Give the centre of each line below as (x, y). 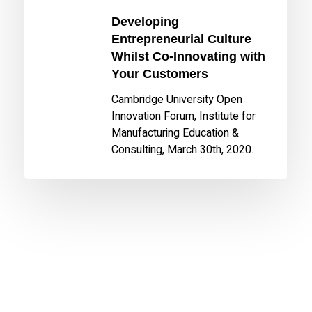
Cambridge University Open (177, 99)
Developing (146, 21)
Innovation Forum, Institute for (184, 116)
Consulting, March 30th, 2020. (183, 149)
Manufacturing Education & (175, 133)
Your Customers (160, 73)
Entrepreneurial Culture (182, 39)
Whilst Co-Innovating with (189, 56)
